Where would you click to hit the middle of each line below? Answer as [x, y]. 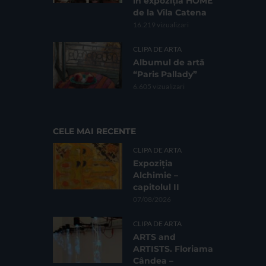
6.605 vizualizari [159, 87]
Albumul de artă [169, 63]
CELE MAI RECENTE [94, 132]
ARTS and [154, 237]
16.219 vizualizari [161, 25]
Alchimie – [156, 175]
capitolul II [156, 187]
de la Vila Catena [170, 13]
